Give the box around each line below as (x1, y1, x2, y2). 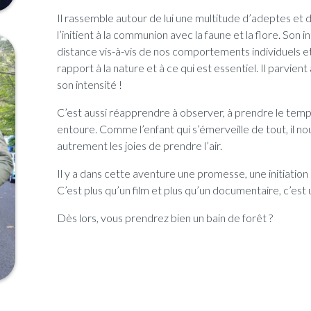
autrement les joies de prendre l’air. (57, 139, 222, 153)
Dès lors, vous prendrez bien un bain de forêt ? (57, 211, 273, 225)
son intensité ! (57, 78, 122, 92)
